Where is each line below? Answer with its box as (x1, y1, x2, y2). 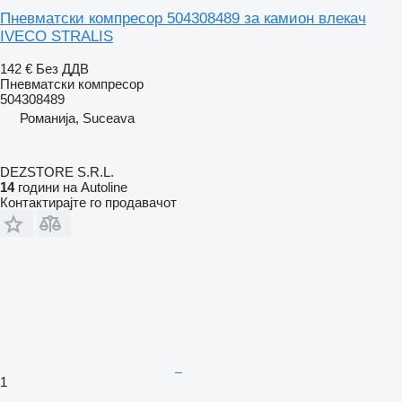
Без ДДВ (36, 60, 89, 76)
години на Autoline (14, 179, 127, 195)
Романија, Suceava (20, 109, 135, 126)
